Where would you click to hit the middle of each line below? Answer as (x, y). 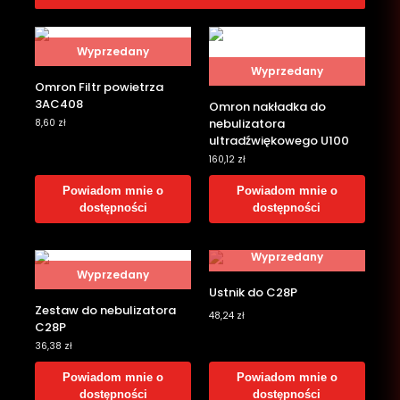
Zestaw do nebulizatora (106, 311)
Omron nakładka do (267, 107)
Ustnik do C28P (253, 293)
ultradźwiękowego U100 (279, 141)
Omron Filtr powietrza (100, 87)
